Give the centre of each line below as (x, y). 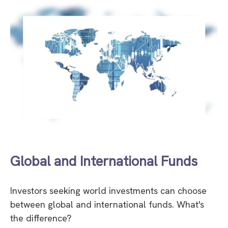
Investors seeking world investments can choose (108, 190)
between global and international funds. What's (107, 204)
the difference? (41, 218)
